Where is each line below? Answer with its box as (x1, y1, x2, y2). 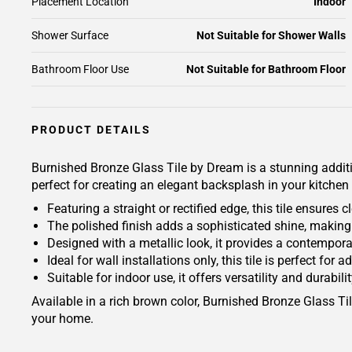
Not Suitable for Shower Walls (196, 29, 346, 42)
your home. (31, 311, 93, 326)
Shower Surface (31, 29, 108, 42)
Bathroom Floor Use (31, 63, 129, 75)
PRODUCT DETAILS (31, 123, 151, 136)
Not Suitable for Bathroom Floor (186, 63, 346, 75)
